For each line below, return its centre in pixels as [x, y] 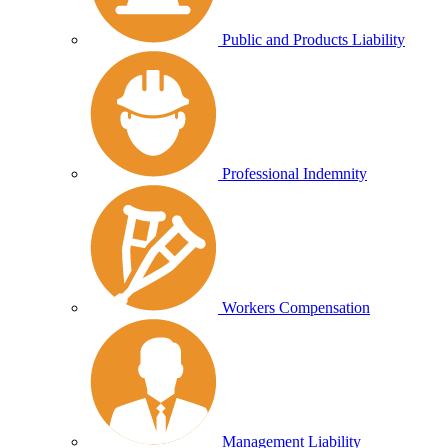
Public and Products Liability [313, 40]
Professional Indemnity [294, 174]
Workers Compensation [296, 308]
